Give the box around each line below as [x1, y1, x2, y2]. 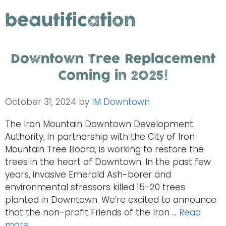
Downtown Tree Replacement [11, 53, 215, 66]
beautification [5, 13, 136, 30]
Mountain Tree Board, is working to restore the [5, 143, 204, 156]
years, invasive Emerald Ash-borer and [5, 168, 171, 181]
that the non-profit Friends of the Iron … [5, 206, 179, 219]
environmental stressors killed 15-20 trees [5, 181, 185, 194]
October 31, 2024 [5, 96, 76, 108]
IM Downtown [92, 96, 150, 108]
